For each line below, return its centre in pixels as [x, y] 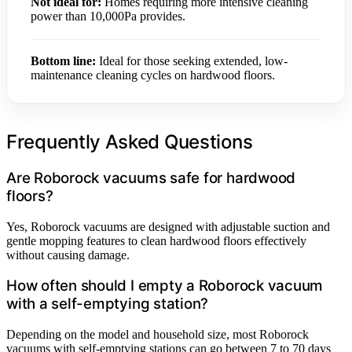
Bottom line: [63, 61]
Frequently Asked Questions [130, 142]
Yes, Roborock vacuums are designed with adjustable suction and [168, 226]
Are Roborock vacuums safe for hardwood [151, 178]
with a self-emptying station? [108, 304]
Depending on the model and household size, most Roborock [158, 335]
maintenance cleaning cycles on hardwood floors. [153, 75]
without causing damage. [68, 255]
